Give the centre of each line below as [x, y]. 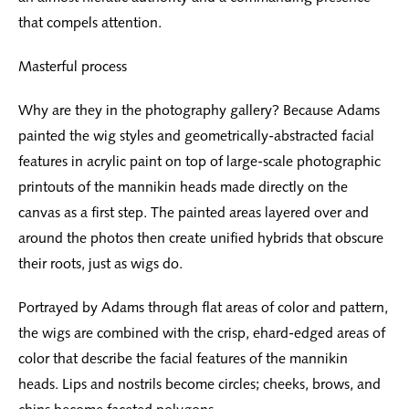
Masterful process [73, 67]
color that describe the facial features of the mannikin [183, 359]
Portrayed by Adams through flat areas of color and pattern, [203, 308]
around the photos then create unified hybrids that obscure [201, 238]
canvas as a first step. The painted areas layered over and [194, 213]
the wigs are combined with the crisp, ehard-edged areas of [202, 333]
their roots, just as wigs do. [100, 264]
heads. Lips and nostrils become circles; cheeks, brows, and [199, 384]
